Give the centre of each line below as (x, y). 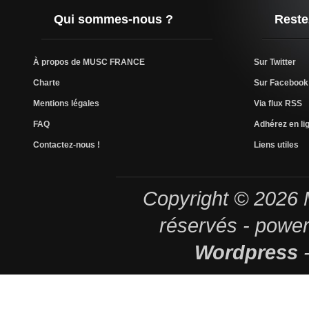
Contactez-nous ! (67, 144)
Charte (47, 82)
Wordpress (246, 252)
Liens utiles (276, 144)
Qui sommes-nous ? (113, 19)
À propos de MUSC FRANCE (89, 62)
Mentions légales (66, 103)
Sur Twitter (275, 62)
